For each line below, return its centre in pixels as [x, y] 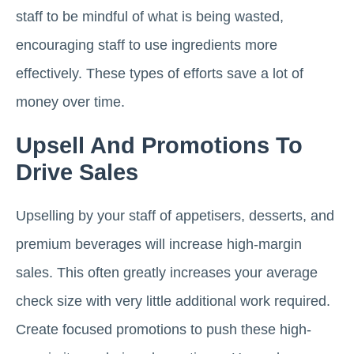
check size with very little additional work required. [173, 301]
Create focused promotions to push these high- [164, 329]
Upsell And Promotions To [159, 145]
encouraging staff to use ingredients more [147, 45]
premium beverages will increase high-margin [159, 244]
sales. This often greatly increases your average [167, 272]
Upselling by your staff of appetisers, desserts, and [175, 215]
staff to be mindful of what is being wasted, [150, 16]
